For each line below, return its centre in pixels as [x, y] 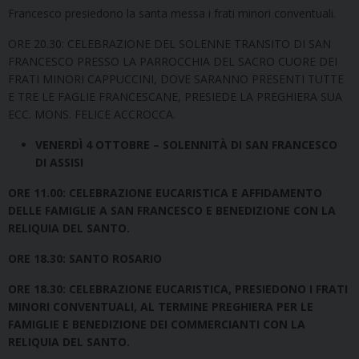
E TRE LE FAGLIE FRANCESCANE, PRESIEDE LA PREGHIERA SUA [175, 96]
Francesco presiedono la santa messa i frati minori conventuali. [172, 13]
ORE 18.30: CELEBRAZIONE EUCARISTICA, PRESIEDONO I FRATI [178, 288]
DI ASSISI [59, 162]
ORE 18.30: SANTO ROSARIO [85, 258]
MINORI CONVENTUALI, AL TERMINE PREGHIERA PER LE [161, 306]
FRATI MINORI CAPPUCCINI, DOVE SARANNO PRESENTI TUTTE [176, 79]
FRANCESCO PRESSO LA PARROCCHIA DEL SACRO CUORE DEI [173, 61]
